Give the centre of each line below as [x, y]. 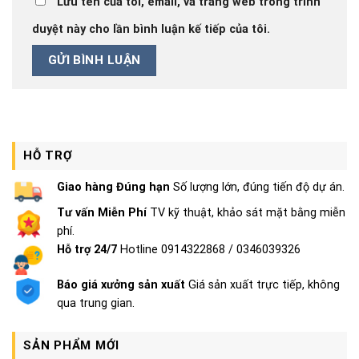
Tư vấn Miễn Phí [102, 212]
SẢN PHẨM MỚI [71, 345]
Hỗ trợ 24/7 [87, 249]
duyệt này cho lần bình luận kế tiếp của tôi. [151, 30]
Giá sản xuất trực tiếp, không [262, 284]
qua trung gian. [96, 303]
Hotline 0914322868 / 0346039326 [209, 249]
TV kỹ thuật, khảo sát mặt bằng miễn [246, 212]
